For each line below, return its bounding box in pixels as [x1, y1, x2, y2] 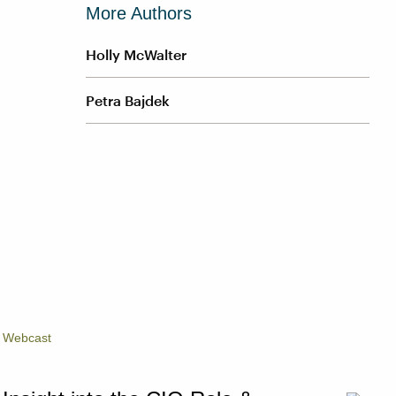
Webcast [3, 331, 52, 345]
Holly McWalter [86, 46, 187, 63]
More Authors [86, 4, 192, 23]
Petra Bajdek [86, 92, 170, 109]
